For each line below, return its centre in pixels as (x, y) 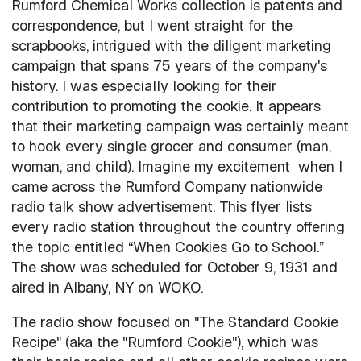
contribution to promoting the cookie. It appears (166, 106)
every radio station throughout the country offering (178, 226)
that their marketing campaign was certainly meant (180, 126)
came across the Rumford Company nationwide (166, 186)
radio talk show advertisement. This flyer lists (161, 206)
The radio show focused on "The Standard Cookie (174, 322)
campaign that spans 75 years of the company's (169, 65)
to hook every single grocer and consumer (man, (171, 146)
